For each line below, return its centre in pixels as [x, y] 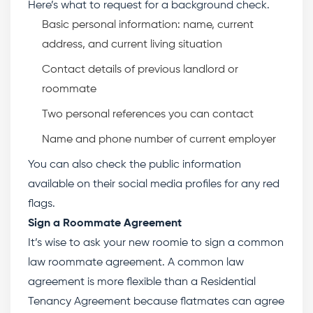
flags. [43, 204]
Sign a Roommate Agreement [105, 224]
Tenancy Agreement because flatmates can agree [156, 302]
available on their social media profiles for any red [154, 184]
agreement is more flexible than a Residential [142, 282]
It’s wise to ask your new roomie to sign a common [156, 243]
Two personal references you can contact [148, 115]
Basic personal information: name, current [148, 25]
